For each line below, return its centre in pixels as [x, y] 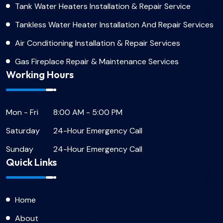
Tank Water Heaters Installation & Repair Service [103, 6]
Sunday [20, 149]
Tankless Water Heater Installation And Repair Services [114, 25]
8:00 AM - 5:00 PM [88, 112]
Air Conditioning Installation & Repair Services [98, 43]
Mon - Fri [22, 112]
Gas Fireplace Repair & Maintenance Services [97, 61]
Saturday [23, 131]
